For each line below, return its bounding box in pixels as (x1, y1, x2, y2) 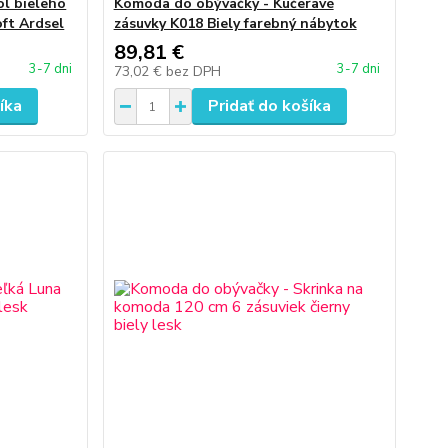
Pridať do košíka (207, 95, 331, 117)
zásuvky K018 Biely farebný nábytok (113, 14, 357, 33)
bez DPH (165, 62, 221, 81)
